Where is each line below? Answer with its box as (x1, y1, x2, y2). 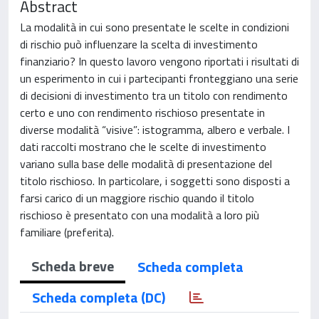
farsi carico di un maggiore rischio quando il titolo (20, 189, 254, 206)
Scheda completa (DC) (32, 286, 165, 308)
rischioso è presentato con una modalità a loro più (20, 206, 259, 224)
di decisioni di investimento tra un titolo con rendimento (20, 87, 288, 104)
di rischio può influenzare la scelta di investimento (20, 36, 258, 53)
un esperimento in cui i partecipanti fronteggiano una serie (20, 70, 298, 87)
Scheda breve (31, 255, 114, 277)
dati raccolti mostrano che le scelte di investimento (20, 138, 266, 155)
